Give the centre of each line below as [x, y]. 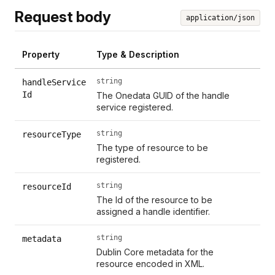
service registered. [135, 107]
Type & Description [138, 54]
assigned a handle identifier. [153, 211]
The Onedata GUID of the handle [163, 95]
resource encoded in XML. [151, 263]
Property [41, 54]
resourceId [47, 186]
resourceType [52, 134]
